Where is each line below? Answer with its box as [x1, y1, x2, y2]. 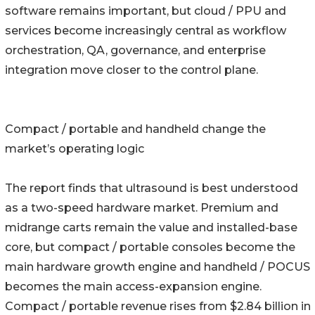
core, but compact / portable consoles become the [5, 240, 295, 255]
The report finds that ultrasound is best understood [5, 181, 298, 195]
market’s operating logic [5, 142, 144, 156]
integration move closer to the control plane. [5, 63, 258, 77]
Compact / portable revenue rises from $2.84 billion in [5, 300, 311, 314]
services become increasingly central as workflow [5, 24, 286, 38]
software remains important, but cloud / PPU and [5, 4, 286, 18]
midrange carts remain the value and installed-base [5, 221, 297, 235]
